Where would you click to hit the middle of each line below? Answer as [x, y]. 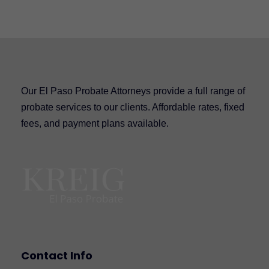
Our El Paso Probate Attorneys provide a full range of [133, 91]
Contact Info [57, 255]
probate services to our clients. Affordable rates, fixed [133, 107]
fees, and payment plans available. [95, 123]
